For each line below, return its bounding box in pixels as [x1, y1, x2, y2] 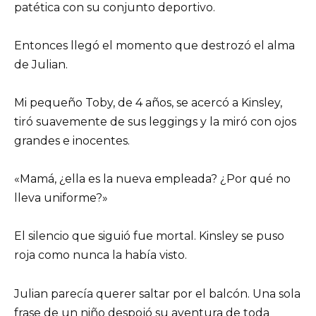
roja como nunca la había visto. [14, 248, 187, 262]
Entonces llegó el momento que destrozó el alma [14, 38, 295, 52]
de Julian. [14, 57, 68, 71]
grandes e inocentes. [14, 133, 130, 147]
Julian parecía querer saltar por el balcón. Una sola [14, 286, 300, 300]
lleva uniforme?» [14, 191, 108, 205]
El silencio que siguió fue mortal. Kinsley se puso [14, 229, 284, 243]
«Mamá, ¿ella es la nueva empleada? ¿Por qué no [14, 172, 291, 186]
